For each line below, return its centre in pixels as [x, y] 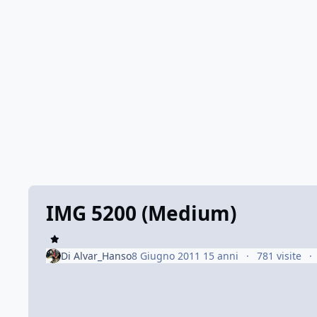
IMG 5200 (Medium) [141, 213]
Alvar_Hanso [102, 255]
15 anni [220, 255]
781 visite [279, 255]
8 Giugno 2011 [167, 255]
